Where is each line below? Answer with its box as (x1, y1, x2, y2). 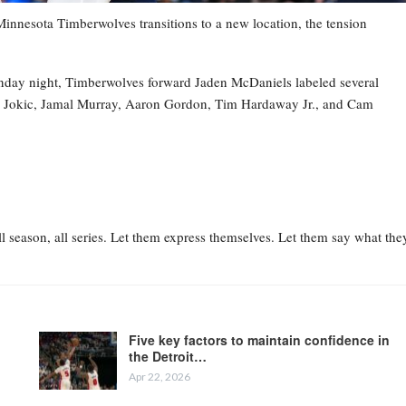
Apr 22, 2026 (128, 369, 190, 383)
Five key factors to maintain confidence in (128, 330, 390, 349)
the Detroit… (128, 346, 207, 365)
